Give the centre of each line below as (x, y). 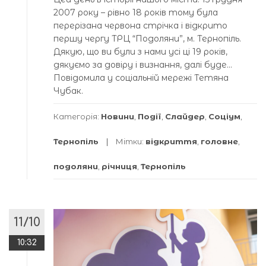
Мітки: (131, 142)
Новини (118, 117)
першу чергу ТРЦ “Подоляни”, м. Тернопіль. (147, 39)
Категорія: (77, 117)
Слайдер (185, 117)
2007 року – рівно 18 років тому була (136, 13)
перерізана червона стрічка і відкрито (140, 26)
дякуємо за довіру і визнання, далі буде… (143, 65)
